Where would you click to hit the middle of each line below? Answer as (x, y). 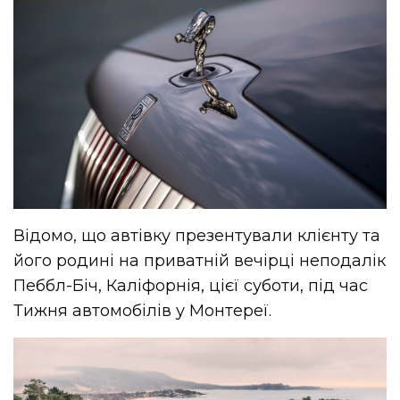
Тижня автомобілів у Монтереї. (143, 310)
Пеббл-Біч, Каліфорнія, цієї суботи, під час (191, 285)
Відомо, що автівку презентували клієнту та (197, 235)
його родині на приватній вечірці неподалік (200, 260)
